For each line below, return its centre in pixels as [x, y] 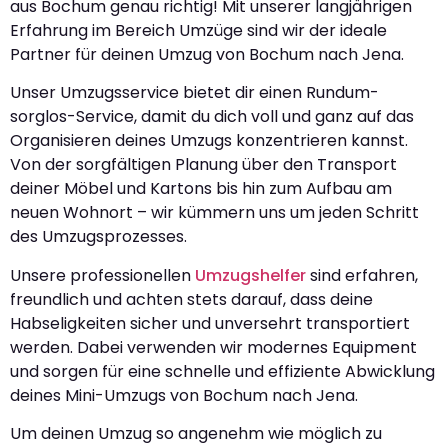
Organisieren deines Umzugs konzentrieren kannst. [209, 141]
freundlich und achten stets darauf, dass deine [191, 299]
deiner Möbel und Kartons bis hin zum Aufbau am [201, 189]
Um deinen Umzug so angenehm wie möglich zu [196, 434]
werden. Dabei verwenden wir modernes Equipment [213, 347]
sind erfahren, [362, 275]
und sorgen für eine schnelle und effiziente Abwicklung [222, 371]
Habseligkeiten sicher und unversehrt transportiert [210, 323]
